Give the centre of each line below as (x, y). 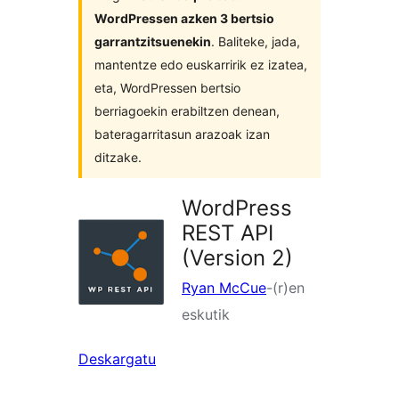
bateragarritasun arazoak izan (182, 134)
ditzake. (118, 158)
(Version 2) (237, 258)
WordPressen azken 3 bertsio (184, 19)
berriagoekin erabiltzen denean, (187, 111)
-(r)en (285, 288)
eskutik (206, 315)
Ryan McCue (224, 288)
